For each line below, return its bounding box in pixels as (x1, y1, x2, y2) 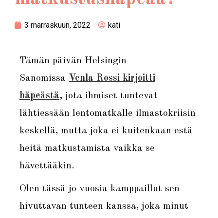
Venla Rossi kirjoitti (69, 73, 155, 83)
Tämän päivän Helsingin (19, 55, 127, 66)
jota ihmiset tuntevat (62, 91, 158, 101)
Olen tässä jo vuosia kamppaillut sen (19, 183, 180, 194)
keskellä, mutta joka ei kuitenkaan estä (19, 126, 193, 136)
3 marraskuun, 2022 (24, 20, 91, 30)
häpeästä (19, 91, 59, 101)
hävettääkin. (19, 161, 74, 171)
